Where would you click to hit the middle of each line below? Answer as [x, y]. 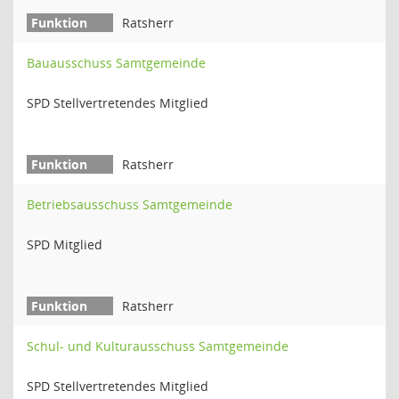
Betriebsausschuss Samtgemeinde [130, 204]
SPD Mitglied [65, 244]
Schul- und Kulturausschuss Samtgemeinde [158, 346]
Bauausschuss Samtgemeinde [116, 63]
